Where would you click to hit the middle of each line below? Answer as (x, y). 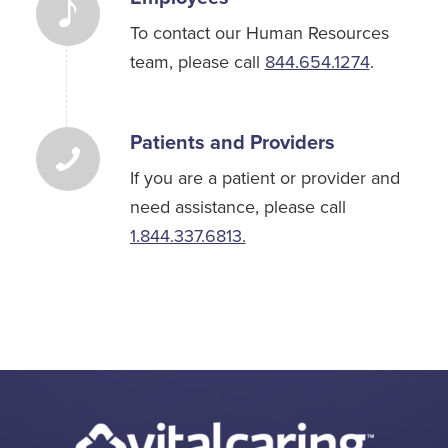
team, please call (197, 62)
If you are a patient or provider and (264, 178)
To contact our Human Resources (259, 33)
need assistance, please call (237, 207)
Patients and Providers (232, 141)
